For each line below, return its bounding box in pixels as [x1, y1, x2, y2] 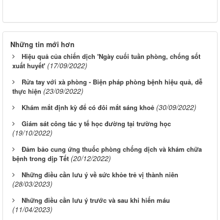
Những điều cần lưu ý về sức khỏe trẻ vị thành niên [22, 169, 178, 179]
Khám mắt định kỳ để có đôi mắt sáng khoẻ [22, 102, 154, 112]
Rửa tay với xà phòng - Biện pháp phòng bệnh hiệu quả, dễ [22, 77, 202, 86]
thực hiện [12, 86, 41, 96]
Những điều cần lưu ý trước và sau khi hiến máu [22, 195, 170, 205]
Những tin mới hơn [10, 39, 75, 49]
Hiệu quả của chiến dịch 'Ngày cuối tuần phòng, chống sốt [22, 51, 200, 61]
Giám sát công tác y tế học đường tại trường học [22, 118, 171, 128]
